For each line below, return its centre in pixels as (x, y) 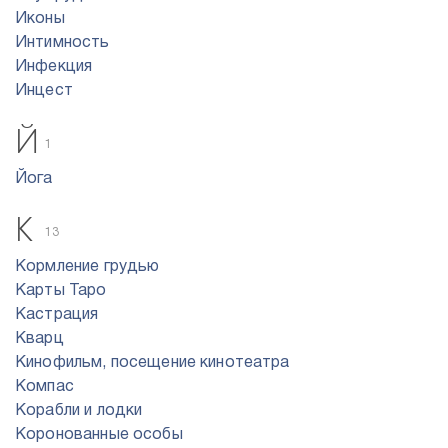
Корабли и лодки (79, 411)
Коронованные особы (99, 435)
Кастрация (57, 315)
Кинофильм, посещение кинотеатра (152, 363)
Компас (44, 387)
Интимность (62, 43)
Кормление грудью (87, 267)
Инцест (44, 91)
